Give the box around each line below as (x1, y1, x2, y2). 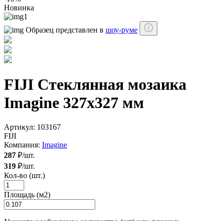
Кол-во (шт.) (4, 171, 45, 180)
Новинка (4, 3, 34, 12)
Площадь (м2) (4, 190, 50, 199)
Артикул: (4, 122, 37, 131)
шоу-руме (106, 26, 138, 34)
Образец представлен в (26, 26, 106, 34)
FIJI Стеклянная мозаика (4, 75, 186, 94)
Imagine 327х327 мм (4, 94, 144, 112)
